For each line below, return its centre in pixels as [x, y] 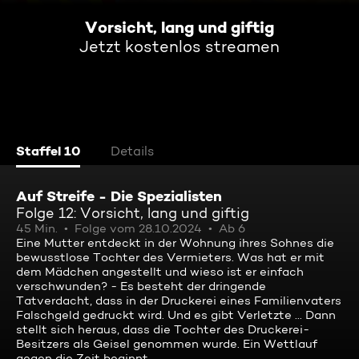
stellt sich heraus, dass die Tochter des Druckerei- [163, 329]
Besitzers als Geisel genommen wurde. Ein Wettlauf [167, 344]
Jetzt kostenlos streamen [179, 46]
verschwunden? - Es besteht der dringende [141, 286]
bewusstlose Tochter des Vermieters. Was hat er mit [170, 257]
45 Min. [37, 228]
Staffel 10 [48, 151]
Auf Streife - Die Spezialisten [119, 196]
